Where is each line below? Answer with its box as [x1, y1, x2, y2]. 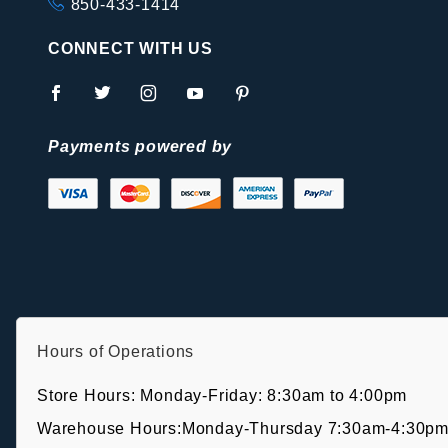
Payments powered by [48, 138, 233, 155]
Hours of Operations [37, 343, 195, 360]
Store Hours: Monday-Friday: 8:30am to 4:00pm [37, 387, 408, 404]
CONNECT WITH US [48, 40, 213, 57]
